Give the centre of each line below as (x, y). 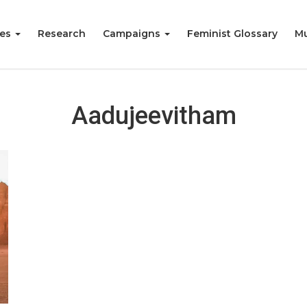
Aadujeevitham (153, 116)
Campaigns (133, 34)
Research (62, 34)
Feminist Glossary (232, 34)
